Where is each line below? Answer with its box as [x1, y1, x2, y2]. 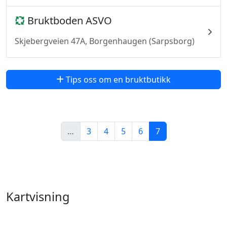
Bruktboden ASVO [25, 14, 112, 27]
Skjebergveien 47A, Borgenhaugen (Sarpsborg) [15, 35, 195, 47]
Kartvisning [6, 188, 69, 205]
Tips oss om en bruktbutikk [64, 74, 171, 85]
